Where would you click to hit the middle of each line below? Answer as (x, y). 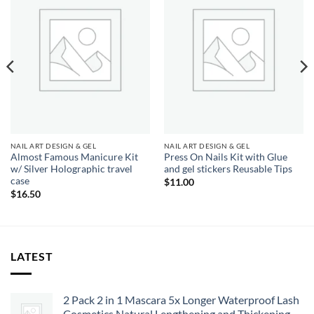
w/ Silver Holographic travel (71, 169)
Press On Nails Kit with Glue (225, 157)
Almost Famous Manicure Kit (74, 157)
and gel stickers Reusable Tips (228, 169)
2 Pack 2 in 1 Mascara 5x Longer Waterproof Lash (181, 299)
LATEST (32, 257)
